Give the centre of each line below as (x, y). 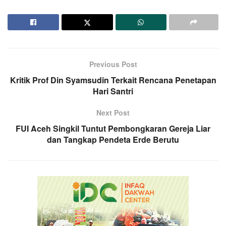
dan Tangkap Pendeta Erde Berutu (113, 139)
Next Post (113, 112)
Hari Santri (113, 91)
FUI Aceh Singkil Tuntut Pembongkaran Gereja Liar (113, 128)
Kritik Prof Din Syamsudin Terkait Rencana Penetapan (113, 80)
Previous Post (113, 64)
